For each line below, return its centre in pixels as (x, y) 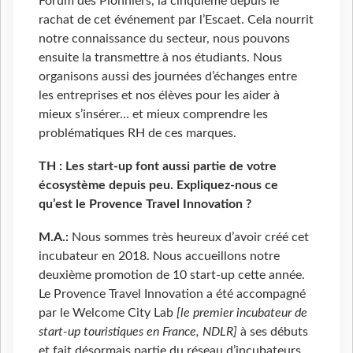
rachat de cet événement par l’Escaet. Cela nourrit (176, 19)
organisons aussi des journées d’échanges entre (168, 76)
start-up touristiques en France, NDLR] (138, 331)
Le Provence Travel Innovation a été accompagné (172, 294)
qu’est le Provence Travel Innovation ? (145, 204)
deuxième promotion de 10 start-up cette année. (172, 275)
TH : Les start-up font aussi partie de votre (158, 166)
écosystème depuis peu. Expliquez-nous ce (158, 185)
